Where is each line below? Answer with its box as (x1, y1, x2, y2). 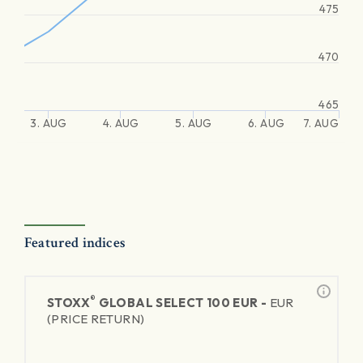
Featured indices (24, 233, 126, 252)
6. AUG (248, 116, 284, 130)
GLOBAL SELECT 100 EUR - (96, 295, 270, 310)
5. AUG (175, 116, 212, 130)
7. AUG (302, 116, 339, 130)
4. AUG (103, 116, 139, 130)
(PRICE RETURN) (47, 311, 145, 327)
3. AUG (30, 116, 67, 130)
